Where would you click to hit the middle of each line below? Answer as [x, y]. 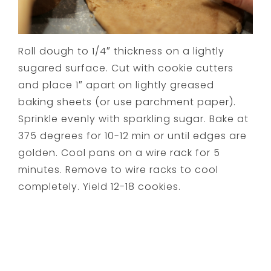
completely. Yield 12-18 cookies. [100, 187]
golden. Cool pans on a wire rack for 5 [119, 153]
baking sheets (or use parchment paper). [127, 102]
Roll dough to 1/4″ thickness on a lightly [122, 51]
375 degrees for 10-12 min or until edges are [133, 136]
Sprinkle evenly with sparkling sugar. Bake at [134, 119]
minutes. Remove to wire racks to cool [119, 170]
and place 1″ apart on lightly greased [116, 85]
